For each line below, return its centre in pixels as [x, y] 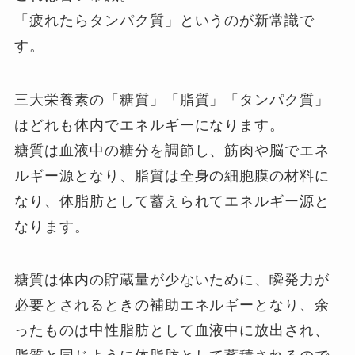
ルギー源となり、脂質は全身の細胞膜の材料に [172, 176]
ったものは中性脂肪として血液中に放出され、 [172, 331]
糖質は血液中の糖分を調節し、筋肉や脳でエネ [172, 150]
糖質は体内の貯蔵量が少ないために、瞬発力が [172, 280]
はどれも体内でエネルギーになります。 [150, 125]
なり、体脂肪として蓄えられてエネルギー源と [172, 201]
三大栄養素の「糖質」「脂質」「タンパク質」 [172, 99]
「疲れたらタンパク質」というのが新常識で [165, 20]
